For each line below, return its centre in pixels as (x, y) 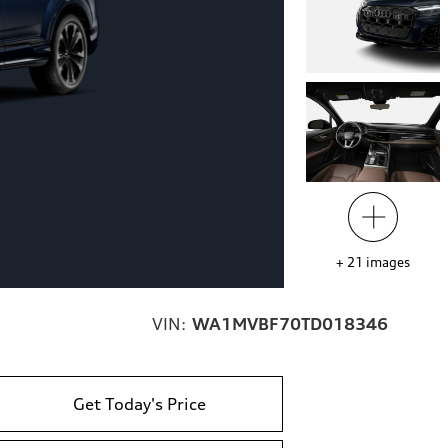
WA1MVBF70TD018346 (290, 324)
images (387, 262)
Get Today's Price (139, 404)
